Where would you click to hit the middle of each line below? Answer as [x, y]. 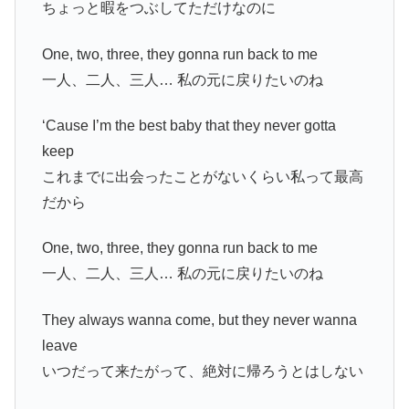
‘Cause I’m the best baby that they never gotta [189, 126]
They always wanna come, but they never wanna [199, 320]
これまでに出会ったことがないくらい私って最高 [202, 177]
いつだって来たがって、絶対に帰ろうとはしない [202, 371]
